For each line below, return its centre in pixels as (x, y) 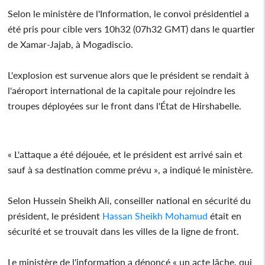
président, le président (55, 215)
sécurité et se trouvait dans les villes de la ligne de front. (124, 231)
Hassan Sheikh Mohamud (155, 215)
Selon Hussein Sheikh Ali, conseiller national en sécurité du (130, 200)
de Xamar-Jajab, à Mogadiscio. (71, 44)
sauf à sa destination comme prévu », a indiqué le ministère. (131, 169)
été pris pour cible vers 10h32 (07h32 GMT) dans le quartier (132, 28)
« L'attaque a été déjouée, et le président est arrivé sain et (125, 154)
